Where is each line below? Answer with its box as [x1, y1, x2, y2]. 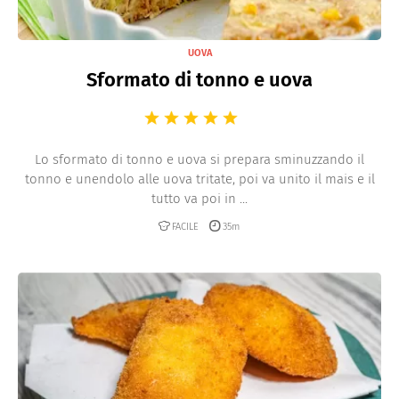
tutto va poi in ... [151, 191, 248, 207]
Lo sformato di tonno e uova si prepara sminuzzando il [35, 151, 364, 167]
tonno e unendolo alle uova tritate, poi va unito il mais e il [24, 171, 375, 187]
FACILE [171, 220, 199, 232]
